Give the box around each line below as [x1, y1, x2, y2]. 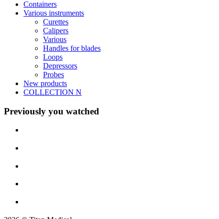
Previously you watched [4, 106, 99, 116]
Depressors [43, 61, 77, 70]
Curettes [43, 17, 68, 26]
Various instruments [23, 8, 84, 17]
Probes [43, 70, 64, 79]
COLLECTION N [23, 88, 82, 96]
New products [23, 79, 67, 88]
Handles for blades [43, 44, 101, 52]
